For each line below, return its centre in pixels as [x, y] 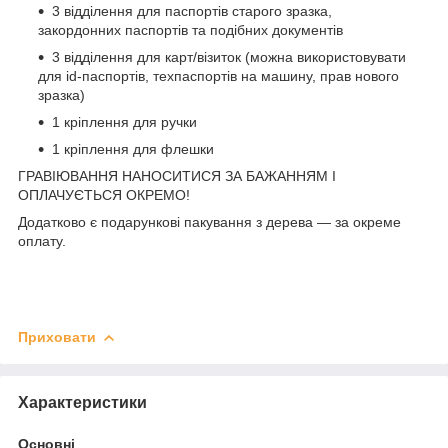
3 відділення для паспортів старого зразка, [192, 10]
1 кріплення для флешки [133, 148]
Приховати [57, 336]
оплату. [42, 240]
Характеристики [82, 402]
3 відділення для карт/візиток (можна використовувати [229, 56]
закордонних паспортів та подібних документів [190, 29]
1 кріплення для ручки [124, 121]
